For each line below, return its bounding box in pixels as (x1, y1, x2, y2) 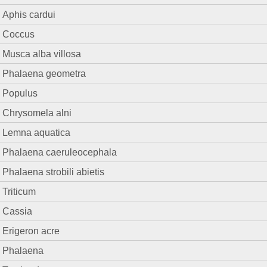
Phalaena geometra (2, 68, 86, 79)
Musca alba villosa (2, 48, 82, 60)
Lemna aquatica (2, 127, 71, 138)
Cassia (2, 206, 33, 217)
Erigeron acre (2, 225, 60, 237)
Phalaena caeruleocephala (2, 147, 117, 158)
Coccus (2, 29, 35, 40)
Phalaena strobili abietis (2, 166, 105, 178)
